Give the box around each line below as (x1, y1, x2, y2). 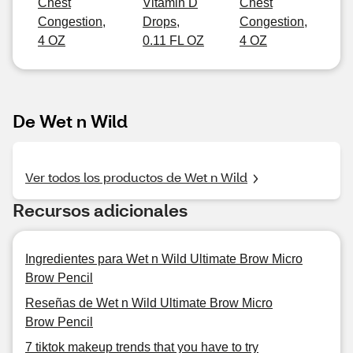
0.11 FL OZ (143, 34, 204, 47)
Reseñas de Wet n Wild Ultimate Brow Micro (25, 296, 273, 310)
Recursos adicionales (13, 199, 188, 221)
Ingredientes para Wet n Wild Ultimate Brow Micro (25, 252, 303, 266)
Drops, (143, 15, 180, 28)
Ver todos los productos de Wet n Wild (25, 169, 247, 185)
